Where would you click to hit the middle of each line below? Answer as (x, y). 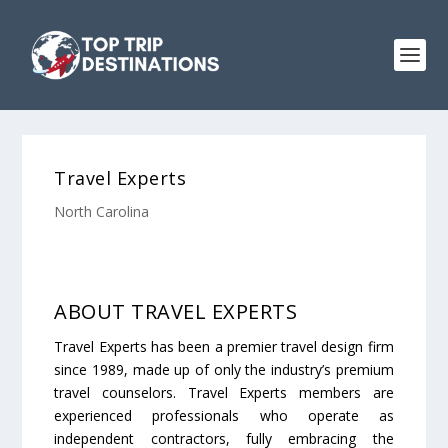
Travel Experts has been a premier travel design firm (224, 346)
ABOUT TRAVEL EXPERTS (176, 311)
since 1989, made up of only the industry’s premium (224, 369)
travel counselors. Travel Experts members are (224, 392)
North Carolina (102, 211)
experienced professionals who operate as (224, 415)
